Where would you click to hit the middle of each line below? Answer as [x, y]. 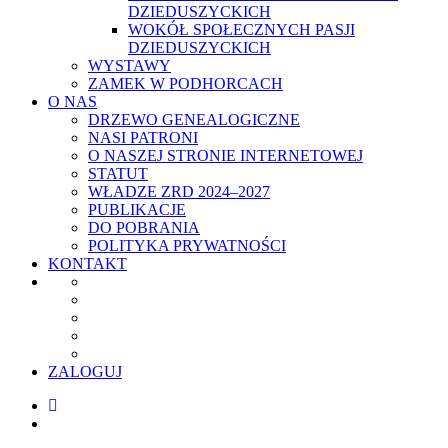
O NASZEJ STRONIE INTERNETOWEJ [225, 156]
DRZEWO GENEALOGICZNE [194, 120]
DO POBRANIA [144, 228]
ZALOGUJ [85, 372]
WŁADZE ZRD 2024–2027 [179, 192]
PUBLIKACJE [137, 210]
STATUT [118, 174]
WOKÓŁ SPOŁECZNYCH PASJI [241, 30]
